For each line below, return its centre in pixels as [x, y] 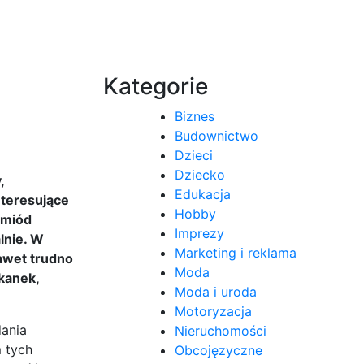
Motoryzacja [213, 311]
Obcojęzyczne [219, 350]
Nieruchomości [221, 330]
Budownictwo [217, 135]
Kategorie [156, 86]
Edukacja [203, 194]
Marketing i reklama [236, 252]
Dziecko [200, 174]
